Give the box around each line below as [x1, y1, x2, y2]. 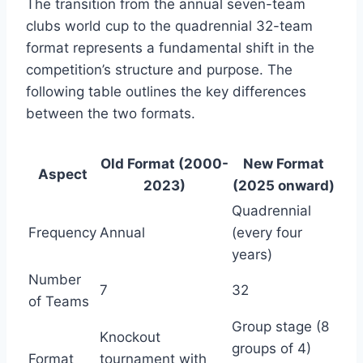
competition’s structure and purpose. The [26, 61, 293, 78]
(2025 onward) [232, 177, 335, 194]
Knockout [100, 328, 160, 345]
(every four [232, 224, 302, 241]
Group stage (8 [232, 318, 329, 335]
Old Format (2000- [100, 155, 228, 172]
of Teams [28, 293, 89, 310]
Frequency [28, 224, 96, 241]
